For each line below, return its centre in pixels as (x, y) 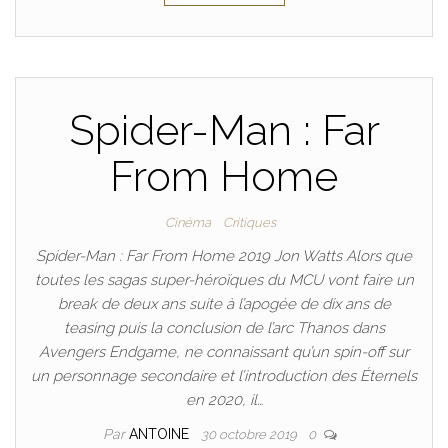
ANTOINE (161, 434)
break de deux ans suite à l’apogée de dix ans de (224, 304)
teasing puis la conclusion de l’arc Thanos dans (224, 328)
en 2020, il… (224, 400)
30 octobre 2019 (250, 434)
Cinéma (187, 222)
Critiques (249, 222)
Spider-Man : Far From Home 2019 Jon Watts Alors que (224, 256)
